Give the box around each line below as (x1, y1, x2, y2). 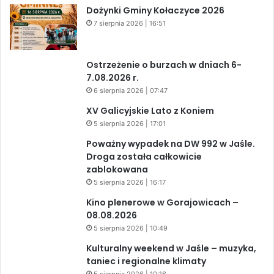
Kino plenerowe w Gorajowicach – (86, 196, 239, 209)
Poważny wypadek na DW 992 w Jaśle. (86, 138, 255, 150)
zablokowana (86, 163, 148, 176)
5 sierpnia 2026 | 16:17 (94, 178, 166, 187)
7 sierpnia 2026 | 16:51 (94, 19, 166, 28)
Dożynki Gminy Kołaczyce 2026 (86, 4, 224, 17)
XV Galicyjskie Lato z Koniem (86, 105, 214, 117)
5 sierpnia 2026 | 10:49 (94, 224, 168, 233)
